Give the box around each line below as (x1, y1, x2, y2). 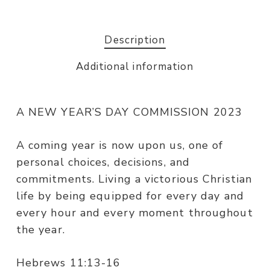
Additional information (76, 60, 194, 74)
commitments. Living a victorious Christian (16, 172, 253, 187)
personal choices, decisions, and (16, 155, 190, 170)
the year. (16, 222, 65, 237)
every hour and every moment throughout (16, 206, 253, 221)
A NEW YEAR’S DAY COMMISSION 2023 (16, 105, 243, 120)
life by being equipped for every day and (16, 189, 244, 204)
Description (104, 33, 166, 48)
